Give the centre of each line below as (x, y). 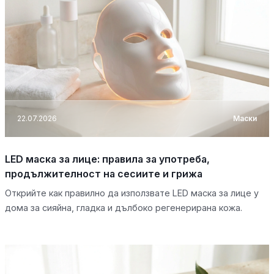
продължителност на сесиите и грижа (104, 173)
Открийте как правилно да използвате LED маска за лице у (132, 193)
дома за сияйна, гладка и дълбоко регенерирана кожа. (124, 207)
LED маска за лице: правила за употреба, (107, 159)
